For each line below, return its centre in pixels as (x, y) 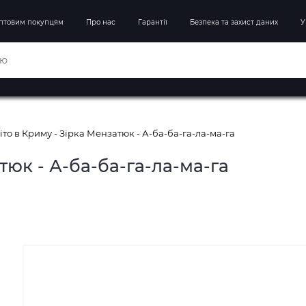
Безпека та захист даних (234, 22)
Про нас (101, 22)
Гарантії (152, 22)
